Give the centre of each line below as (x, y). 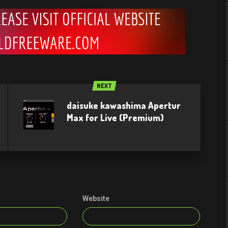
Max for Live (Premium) (115, 118)
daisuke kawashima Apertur (124, 105)
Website (96, 198)
